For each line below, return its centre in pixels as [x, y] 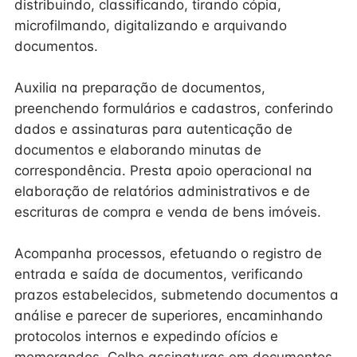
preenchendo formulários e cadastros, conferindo [174, 108]
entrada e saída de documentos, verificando [159, 274]
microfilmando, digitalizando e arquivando [151, 25]
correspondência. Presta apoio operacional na [163, 171]
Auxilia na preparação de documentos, [140, 88]
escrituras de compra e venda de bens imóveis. [168, 212]
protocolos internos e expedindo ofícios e [146, 336]
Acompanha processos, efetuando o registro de [168, 253]
